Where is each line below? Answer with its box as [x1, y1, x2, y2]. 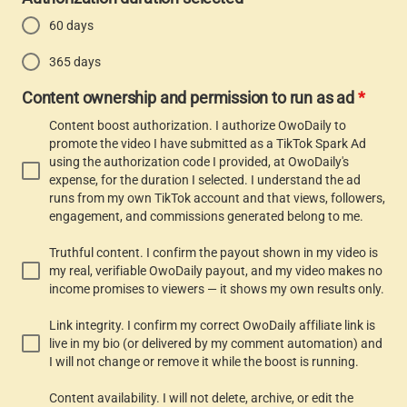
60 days [49, 18, 94, 33]
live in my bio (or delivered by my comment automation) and [49, 336, 382, 351]
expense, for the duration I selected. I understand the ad [49, 173, 361, 187]
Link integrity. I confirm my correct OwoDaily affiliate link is [49, 318, 375, 333]
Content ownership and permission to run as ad [22, 88, 358, 107]
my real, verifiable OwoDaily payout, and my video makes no [49, 263, 382, 278]
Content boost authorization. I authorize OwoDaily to [49, 118, 346, 133]
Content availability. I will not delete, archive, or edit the [49, 391, 353, 405]
